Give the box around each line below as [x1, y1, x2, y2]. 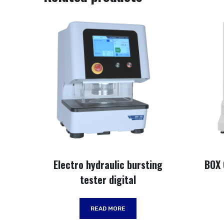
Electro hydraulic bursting [53, 156, 162, 172]
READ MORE [90, 204, 125, 212]
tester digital [79, 171, 136, 187]
